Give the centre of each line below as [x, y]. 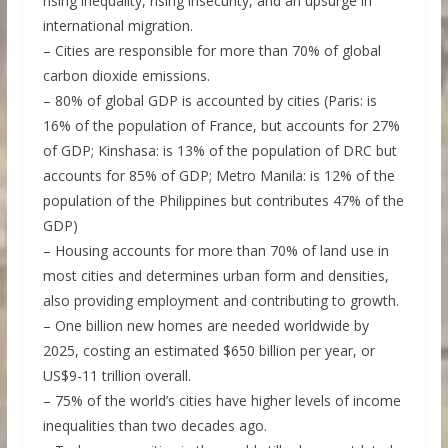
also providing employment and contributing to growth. [220, 300]
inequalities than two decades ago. [154, 425]
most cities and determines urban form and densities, [215, 275]
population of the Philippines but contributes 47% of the [223, 200]
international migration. [117, 25]
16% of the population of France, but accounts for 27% [221, 125]
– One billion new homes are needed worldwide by [205, 325]
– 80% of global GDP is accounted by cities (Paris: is [209, 100]
